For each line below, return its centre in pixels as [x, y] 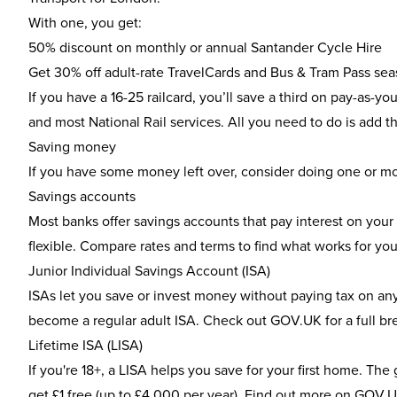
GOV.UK [296, 320]
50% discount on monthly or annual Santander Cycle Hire [205, 47]
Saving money [72, 146]
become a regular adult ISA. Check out [149, 320]
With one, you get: [85, 22]
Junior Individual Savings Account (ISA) [149, 270]
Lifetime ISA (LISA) [86, 345]
